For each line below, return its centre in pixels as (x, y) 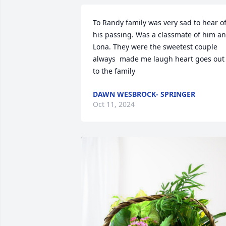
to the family (114, 71)
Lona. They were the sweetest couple (155, 47)
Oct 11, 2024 (114, 104)
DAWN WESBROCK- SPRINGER (144, 94)
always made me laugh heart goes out (159, 59)
